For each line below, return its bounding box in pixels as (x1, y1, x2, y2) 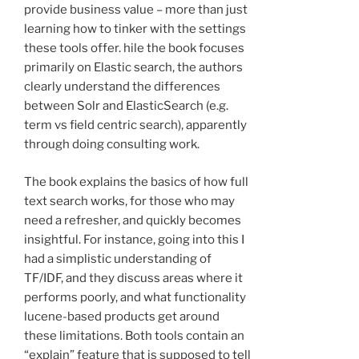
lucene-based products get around (24, 309, 220, 324)
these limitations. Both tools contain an (24, 328, 244, 343)
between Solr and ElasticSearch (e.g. (24, 99, 228, 114)
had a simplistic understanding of (24, 251, 212, 266)
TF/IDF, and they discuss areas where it (24, 270, 243, 285)
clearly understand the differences (24, 79, 220, 95)
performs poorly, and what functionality (24, 289, 246, 305)
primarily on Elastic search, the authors (24, 60, 243, 75)
